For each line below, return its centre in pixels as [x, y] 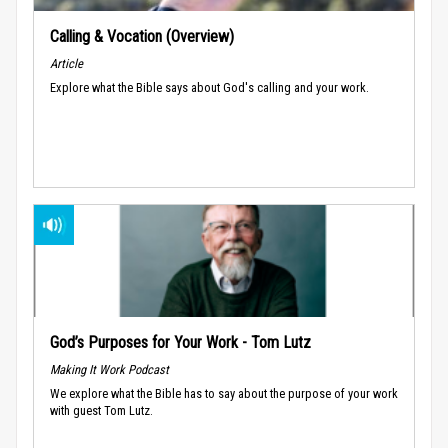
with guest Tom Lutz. [101, 410]
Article [66, 63]
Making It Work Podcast [109, 369]
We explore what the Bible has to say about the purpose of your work [224, 393]
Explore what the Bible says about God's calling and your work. [209, 87]
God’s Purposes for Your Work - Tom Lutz [180, 342]
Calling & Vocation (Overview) [142, 36]
